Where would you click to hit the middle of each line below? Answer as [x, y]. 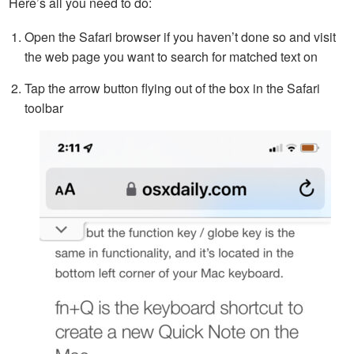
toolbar [44, 108]
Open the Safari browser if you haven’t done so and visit [180, 37]
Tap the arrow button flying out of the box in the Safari [172, 88]
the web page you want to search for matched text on [171, 57]
